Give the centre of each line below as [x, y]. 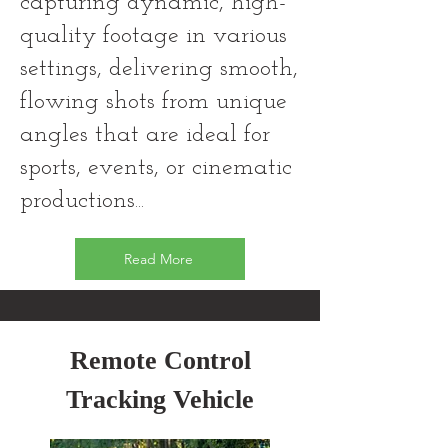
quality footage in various [153, 36]
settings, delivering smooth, [159, 69]
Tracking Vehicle [160, 399]
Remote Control [160, 360]
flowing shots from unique [153, 102]
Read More [158, 259]
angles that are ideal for [145, 135]
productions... [82, 201]
